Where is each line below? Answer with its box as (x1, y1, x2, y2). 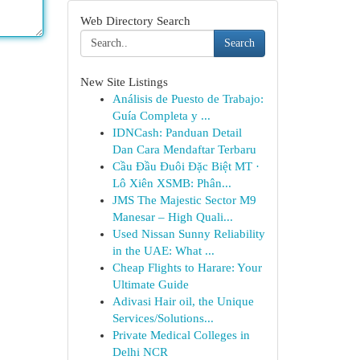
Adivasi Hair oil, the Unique (112, 295, 254, 308)
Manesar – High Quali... (112, 211, 233, 223)
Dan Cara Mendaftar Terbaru (112, 143, 256, 156)
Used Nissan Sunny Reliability (112, 227, 265, 240)
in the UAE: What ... (112, 244, 215, 257)
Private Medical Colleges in (112, 329, 250, 342)
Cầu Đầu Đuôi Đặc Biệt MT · (112, 160, 260, 173)
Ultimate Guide (112, 278, 189, 291)
